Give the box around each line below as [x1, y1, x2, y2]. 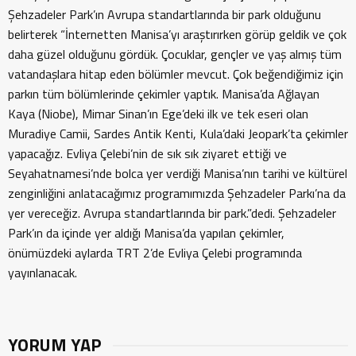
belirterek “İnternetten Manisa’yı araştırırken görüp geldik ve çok [8, 24, 346, 44]
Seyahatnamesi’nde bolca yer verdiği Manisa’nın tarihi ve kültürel [8, 163, 347, 183]
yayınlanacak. [8, 262, 77, 282]
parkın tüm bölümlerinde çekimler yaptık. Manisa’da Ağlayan [8, 83, 319, 103]
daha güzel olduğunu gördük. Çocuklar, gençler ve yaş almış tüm [8, 44, 342, 64]
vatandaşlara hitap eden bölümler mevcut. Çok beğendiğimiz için [8, 64, 343, 83]
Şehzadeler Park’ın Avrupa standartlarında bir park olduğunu [8, 4, 321, 24]
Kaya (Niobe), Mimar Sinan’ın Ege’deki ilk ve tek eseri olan [8, 103, 308, 123]
